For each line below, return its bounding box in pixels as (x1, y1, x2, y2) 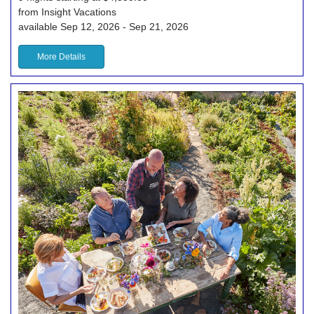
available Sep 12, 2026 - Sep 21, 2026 (18, 21, 189, 33)
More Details (37, 52, 86, 62)
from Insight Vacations (18, 6, 116, 18)
